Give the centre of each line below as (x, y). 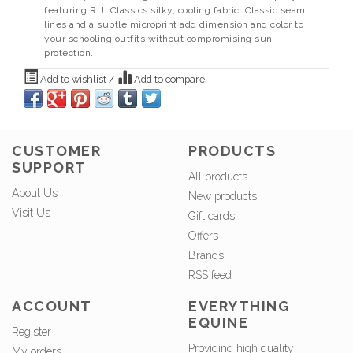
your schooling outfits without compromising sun (158, 38)
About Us (35, 193)
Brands (206, 256)
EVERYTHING (239, 307)
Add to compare (168, 79)
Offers (203, 236)
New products (223, 197)
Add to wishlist (73, 79)
